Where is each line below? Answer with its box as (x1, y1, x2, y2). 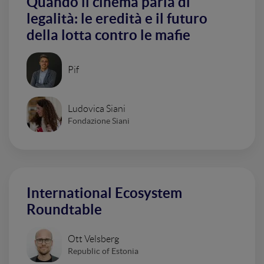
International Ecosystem (27, 185, 182, 201)
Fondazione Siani (68, 115, 130, 126)
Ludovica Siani (68, 103, 126, 114)
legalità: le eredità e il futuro (27, 11, 207, 27)
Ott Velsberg (68, 233, 119, 244)
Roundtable (27, 202, 102, 217)
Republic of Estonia (68, 246, 138, 256)
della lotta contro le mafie (27, 27, 190, 43)
